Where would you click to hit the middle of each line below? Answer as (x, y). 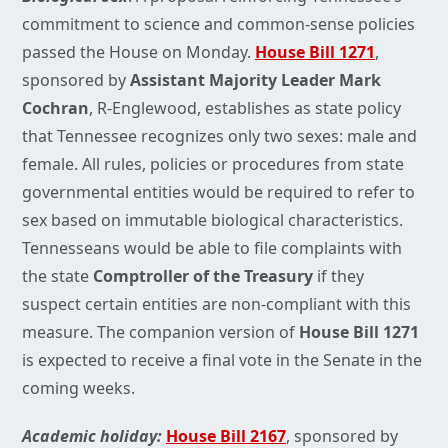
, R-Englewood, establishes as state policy (245, 108)
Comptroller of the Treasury (203, 276)
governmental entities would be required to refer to (218, 192)
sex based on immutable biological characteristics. (212, 220)
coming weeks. (78, 388)
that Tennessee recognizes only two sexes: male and (219, 136)
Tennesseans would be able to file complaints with (212, 248)
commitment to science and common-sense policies (218, 24)
